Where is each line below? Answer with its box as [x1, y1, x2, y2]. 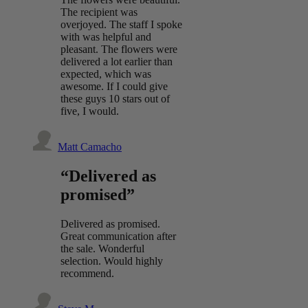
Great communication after [60, 230, 176, 243]
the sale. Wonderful [60, 243, 144, 255]
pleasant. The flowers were [60, 43, 177, 56]
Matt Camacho [58, 141, 122, 153]
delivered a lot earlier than [60, 56, 173, 68]
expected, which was [60, 68, 151, 80]
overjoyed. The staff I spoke [60, 19, 182, 31]
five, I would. [60, 105, 119, 118]
